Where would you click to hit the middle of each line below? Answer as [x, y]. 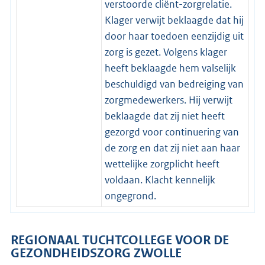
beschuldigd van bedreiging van [174, 84]
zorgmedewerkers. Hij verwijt [168, 100]
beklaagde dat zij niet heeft [164, 116]
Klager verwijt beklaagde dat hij [174, 20]
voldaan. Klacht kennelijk [160, 180]
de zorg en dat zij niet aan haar [172, 148]
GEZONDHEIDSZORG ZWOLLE [96, 253]
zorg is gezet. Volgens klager [166, 52]
